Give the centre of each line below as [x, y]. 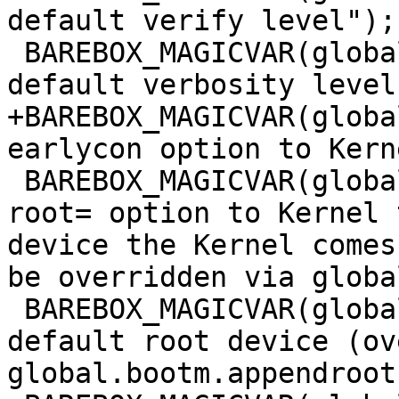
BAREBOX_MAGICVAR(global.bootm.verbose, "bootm [16, 53]
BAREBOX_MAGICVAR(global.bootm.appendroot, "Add [16, 181]
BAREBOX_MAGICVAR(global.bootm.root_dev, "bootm [16, 309]
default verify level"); [202, 20]
